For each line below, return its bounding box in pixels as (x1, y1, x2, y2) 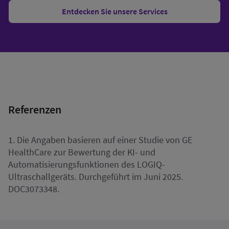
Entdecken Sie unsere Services (61, 6, 168, 16)
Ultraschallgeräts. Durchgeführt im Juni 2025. (8, 170, 183, 182)
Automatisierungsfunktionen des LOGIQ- (8, 158, 165, 170)
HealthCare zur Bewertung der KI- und (8, 146, 155, 158)
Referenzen (8, 102, 61, 117)
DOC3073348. (8, 182, 59, 195)
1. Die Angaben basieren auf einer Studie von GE (8, 133, 192, 146)
